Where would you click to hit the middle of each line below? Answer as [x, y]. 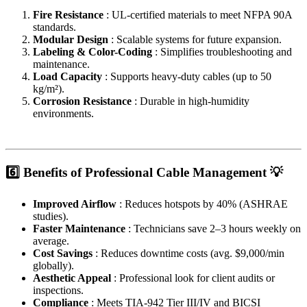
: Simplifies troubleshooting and [223, 52]
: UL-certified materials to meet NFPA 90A [199, 15]
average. [51, 241]
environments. [63, 114]
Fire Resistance [70, 15]
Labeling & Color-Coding [94, 52]
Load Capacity [69, 77]
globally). [53, 265]
